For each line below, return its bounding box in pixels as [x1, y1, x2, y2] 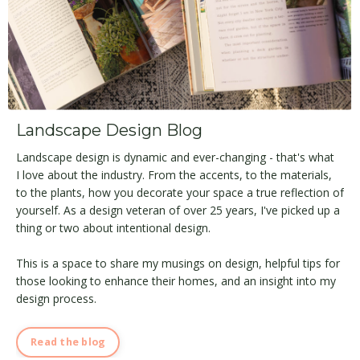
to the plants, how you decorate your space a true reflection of [16, 185, 344, 201]
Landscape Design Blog [16, 121, 202, 141]
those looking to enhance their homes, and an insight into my [16, 273, 336, 289]
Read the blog [31, 335, 106, 350]
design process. [16, 291, 96, 307]
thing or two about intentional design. [16, 220, 211, 236]
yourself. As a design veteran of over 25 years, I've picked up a [16, 202, 340, 219]
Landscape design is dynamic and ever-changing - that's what [16, 149, 334, 166]
